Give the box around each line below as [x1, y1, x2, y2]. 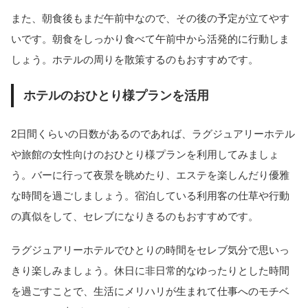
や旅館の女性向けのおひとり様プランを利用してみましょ [11, 148, 279, 161]
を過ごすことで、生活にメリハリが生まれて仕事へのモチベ [11, 285, 289, 297]
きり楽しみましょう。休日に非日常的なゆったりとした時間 [11, 264, 289, 276]
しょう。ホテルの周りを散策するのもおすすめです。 [11, 54, 258, 66]
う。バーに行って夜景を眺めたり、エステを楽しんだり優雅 [11, 169, 289, 181]
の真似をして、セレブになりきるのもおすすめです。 [11, 210, 258, 223]
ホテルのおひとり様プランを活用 [23, 88, 209, 102]
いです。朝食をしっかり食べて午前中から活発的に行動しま [11, 33, 289, 45]
